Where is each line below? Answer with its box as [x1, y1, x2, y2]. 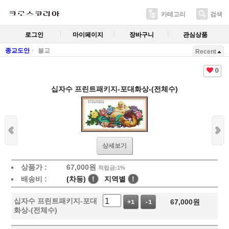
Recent [195, 48, 216, 55]
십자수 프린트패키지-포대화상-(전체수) [51, 85, 178, 93]
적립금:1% [98, 165, 125, 171]
